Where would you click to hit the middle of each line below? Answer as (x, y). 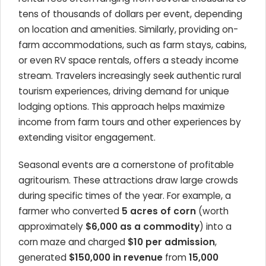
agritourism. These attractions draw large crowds (128, 180)
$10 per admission (171, 242)
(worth (212, 211)
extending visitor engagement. (87, 137)
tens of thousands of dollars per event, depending (130, 14)
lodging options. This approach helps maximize (122, 107)
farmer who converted (70, 211)
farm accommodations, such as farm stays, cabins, (132, 45)
